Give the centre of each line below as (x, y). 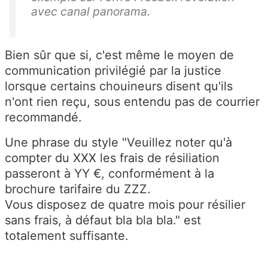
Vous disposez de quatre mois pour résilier (125, 204)
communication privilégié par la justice (113, 70)
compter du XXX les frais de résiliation (112, 158)
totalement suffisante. (67, 235)
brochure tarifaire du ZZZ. (78, 189)
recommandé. (43, 117)
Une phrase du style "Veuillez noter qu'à (118, 142)
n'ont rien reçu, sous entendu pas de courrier (132, 101)
